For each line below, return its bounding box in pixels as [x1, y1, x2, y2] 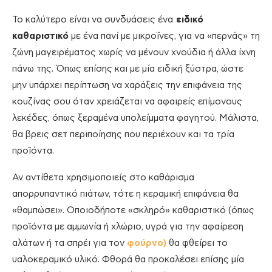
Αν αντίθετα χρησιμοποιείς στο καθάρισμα [12, 173, 194, 183]
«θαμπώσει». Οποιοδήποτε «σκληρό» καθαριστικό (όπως [12, 206, 254, 216]
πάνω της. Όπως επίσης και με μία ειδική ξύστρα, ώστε [12, 64, 243, 74]
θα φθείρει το [166, 239, 228, 248]
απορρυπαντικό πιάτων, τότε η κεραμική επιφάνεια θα [12, 189, 239, 199]
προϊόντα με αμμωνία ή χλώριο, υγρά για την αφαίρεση [12, 222, 243, 232]
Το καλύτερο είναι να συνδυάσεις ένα [12, 15, 173, 25]
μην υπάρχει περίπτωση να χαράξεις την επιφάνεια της [12, 81, 242, 90]
